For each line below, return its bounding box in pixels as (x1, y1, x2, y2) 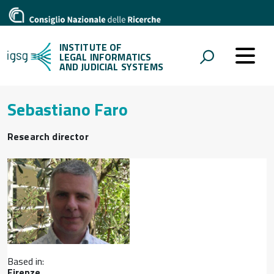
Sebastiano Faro (7, 96, 128, 122)
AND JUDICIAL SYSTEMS (59, 59, 163, 74)
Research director (7, 129, 89, 144)
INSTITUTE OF (59, 40, 122, 54)
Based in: (7, 254, 44, 269)
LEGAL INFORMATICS (59, 50, 152, 64)
